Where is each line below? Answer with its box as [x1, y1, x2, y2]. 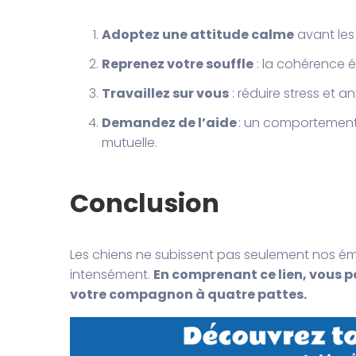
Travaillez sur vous [101, 83, 229, 103]
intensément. [69, 265, 153, 284]
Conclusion [69, 185, 219, 222]
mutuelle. [101, 133, 157, 152]
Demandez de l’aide [101, 113, 237, 132]
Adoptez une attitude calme [101, 25, 294, 44]
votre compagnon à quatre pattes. [69, 285, 307, 304]
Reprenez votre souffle [101, 54, 253, 73]
